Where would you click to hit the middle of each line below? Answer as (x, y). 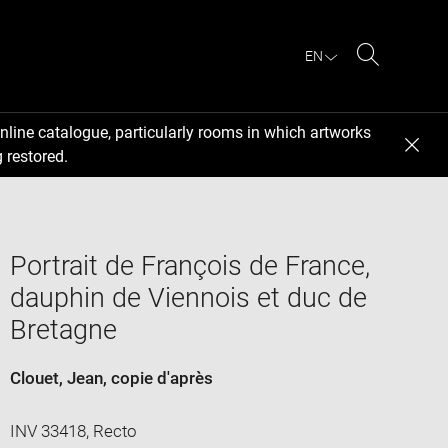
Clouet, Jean (56, 377)
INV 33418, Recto (73, 430)
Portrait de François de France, (189, 265)
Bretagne (63, 329)
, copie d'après (157, 377)
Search (393, 78)
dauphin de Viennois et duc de (188, 297)
